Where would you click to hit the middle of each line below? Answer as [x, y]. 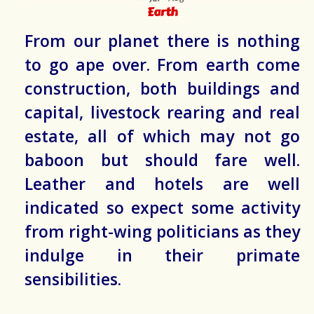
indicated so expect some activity [162, 208]
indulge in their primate [162, 255]
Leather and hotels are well [162, 184]
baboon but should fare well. [162, 160]
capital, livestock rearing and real [162, 112]
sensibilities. [73, 279]
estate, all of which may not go [162, 136]
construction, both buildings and [162, 89]
